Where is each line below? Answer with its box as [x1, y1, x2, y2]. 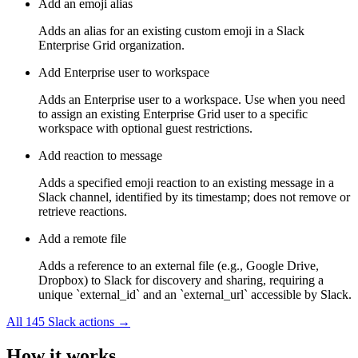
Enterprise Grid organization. [38, 38, 185, 53]
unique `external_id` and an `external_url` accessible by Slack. [38, 288, 352, 302]
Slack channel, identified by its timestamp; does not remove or [38, 190, 350, 205]
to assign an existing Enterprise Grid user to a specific [38, 107, 308, 121]
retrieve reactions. [38, 205, 127, 219]
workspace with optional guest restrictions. [38, 121, 253, 136]
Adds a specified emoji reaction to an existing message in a [38, 176, 334, 190]
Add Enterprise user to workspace [38, 66, 209, 80]
